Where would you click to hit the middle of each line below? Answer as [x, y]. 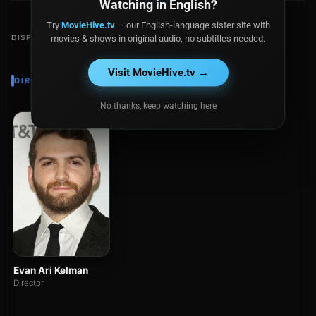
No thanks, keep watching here [158, 105]
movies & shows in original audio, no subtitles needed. [158, 38]
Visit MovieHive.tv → [158, 72]
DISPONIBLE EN [45, 38]
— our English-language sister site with [192, 25]
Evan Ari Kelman [51, 271]
